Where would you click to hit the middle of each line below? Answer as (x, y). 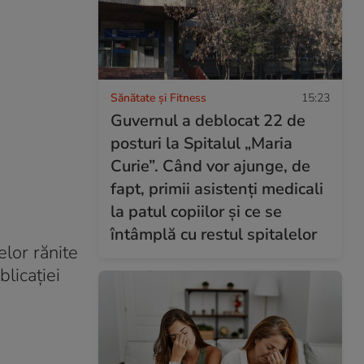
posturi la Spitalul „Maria (201, 143)
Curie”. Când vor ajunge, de (210, 166)
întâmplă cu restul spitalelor (214, 234)
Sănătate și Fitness (158, 97)
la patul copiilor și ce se (196, 211)
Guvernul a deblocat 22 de (208, 120)
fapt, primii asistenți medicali (217, 188)
